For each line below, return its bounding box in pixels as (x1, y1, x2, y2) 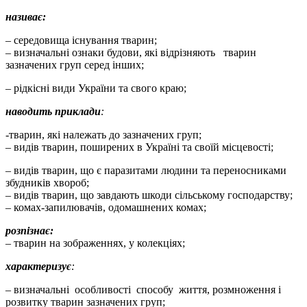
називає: (5, 10, 46, 23)
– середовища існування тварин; (5, 34, 157, 46)
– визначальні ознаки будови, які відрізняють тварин (5, 46, 256, 58)
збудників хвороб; (5, 176, 89, 188)
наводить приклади (5, 105, 101, 117)
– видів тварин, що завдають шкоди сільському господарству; (5, 188, 293, 201)
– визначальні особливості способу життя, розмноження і (5, 283, 281, 295)
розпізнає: (5, 224, 53, 236)
